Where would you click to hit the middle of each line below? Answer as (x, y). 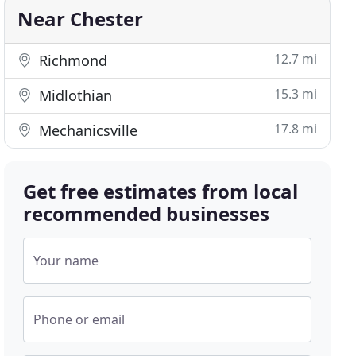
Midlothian (74, 95)
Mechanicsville (87, 130)
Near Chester (81, 19)
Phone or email (79, 319)
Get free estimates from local (161, 191)
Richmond (72, 60)
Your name (66, 261)
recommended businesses (147, 213)
